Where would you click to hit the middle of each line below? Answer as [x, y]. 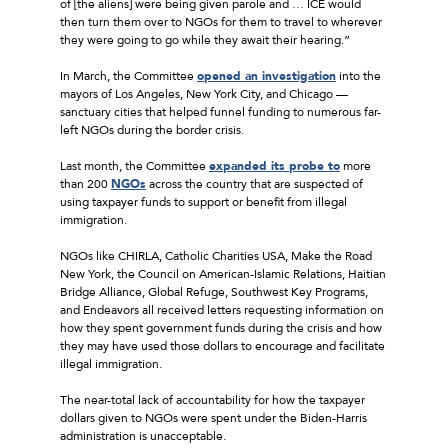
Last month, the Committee [134, 165]
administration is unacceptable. [143, 435]
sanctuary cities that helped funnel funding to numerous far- [220, 111]
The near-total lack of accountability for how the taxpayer [212, 399]
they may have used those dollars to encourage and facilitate [222, 345]
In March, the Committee [128, 75]
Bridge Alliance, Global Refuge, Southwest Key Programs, [214, 291]
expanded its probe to [274, 165]
